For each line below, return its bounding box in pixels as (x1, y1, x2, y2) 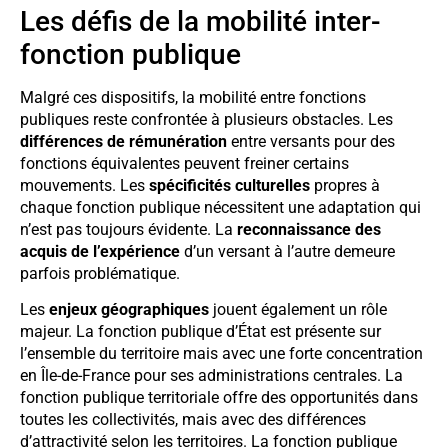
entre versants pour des (227, 131, 395, 151)
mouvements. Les (20, 175, 149, 195)
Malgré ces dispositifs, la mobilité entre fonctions (20, 87, 366, 107)
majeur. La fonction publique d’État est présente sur (20, 321, 381, 341)
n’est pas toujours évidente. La (20, 219, 237, 239)
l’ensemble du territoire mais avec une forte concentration (20, 343, 423, 363)
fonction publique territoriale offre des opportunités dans (20, 387, 418, 407)
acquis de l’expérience (20, 241, 180, 261)
